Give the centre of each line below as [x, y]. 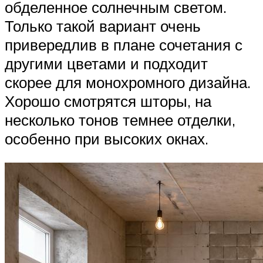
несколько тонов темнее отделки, [120, 119]
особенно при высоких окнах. [107, 138]
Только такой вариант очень [103, 26]
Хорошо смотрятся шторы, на [108, 101]
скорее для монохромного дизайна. [128, 82]
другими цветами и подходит [106, 63]
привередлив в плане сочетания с [124, 44]
